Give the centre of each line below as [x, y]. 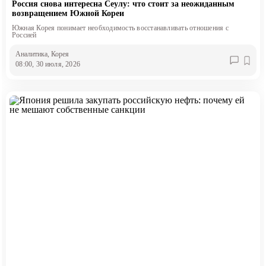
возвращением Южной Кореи [68, 14]
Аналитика [32, 54]
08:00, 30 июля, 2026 [48, 64]
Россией [24, 35]
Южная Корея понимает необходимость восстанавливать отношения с [120, 28]
